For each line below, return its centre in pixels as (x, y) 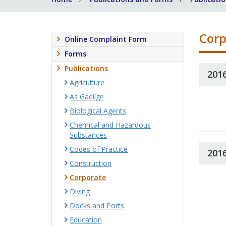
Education (86, 220)
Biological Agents (98, 111)
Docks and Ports (97, 206)
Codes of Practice (99, 149)
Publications (86, 68)
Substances (88, 135)
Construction (91, 163)
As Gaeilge (87, 97)
